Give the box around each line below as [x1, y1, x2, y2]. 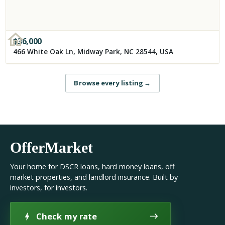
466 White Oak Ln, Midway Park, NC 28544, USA [13, 47, 174, 56]
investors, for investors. [10, 182, 87, 192]
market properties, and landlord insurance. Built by [10, 172, 178, 182]
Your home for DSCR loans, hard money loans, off [10, 161, 175, 171]
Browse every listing [74, 78, 144, 87]
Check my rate [36, 210, 97, 222]
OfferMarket [10, 139, 93, 156]
